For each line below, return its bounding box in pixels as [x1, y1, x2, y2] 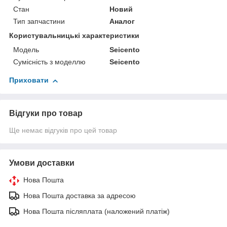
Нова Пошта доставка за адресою [23, 192, 136, 200]
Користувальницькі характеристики [9, 31, 139, 40]
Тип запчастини [13, 17, 65, 26]
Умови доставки [9, 159, 74, 168]
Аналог [109, 17, 135, 26]
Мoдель [13, 46, 39, 54]
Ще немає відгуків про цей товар [9, 126, 117, 135]
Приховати [9, 76, 49, 85]
